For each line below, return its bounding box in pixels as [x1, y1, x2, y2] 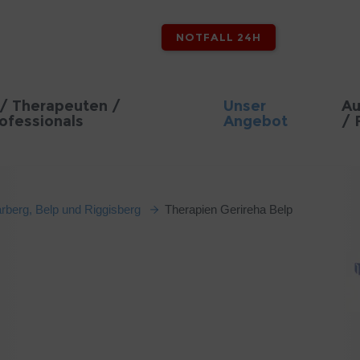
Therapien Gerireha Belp [165, 202, 292, 216]
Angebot [223, 112, 288, 130]
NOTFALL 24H [175, 31, 261, 43]
